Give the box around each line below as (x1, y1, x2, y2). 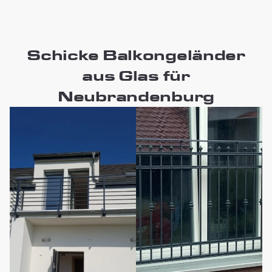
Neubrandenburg (58, 87, 214, 105)
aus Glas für (82, 67, 190, 84)
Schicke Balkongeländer (27, 46, 245, 64)
